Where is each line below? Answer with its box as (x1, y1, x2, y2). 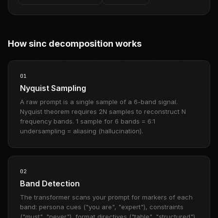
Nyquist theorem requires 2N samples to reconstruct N (20, 108, 186, 115)
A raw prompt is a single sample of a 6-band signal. (20, 98, 178, 106)
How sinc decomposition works (8, 38, 142, 49)
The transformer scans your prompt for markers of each (20, 193, 193, 201)
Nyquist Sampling (20, 83, 86, 93)
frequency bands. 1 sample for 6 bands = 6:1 (20, 117, 155, 125)
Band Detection (20, 179, 80, 188)
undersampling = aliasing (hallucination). (20, 127, 143, 135)
